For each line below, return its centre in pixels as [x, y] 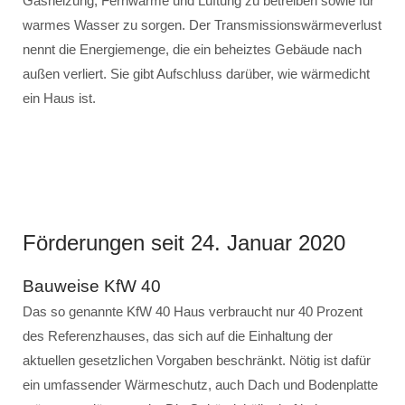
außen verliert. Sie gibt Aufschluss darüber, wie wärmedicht [196, 74]
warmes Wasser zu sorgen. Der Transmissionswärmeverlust [202, 25]
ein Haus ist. [59, 98]
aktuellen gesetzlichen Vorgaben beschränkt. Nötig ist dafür [197, 360]
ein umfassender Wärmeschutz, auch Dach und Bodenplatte [200, 385]
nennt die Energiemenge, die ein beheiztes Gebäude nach [192, 49]
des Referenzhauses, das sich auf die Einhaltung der [178, 336]
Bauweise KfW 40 [92, 286]
